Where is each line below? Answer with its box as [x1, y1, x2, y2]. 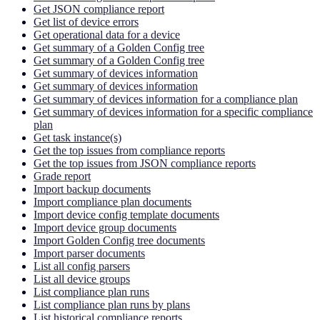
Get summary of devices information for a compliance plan [34, 92, 298, 105]
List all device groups [34, 272, 130, 285]
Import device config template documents [34, 208, 219, 221]
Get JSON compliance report [34, 2, 164, 15]
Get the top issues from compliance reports [34, 144, 225, 156]
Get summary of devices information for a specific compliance [34, 105, 313, 118]
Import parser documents [34, 246, 145, 259]
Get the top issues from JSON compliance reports [34, 156, 256, 169]
